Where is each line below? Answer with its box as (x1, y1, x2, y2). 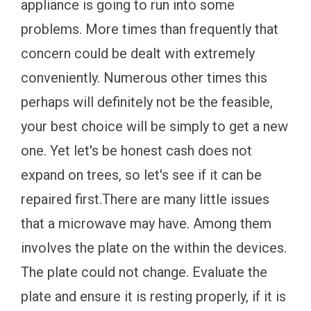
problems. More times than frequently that (21, 20, 278, 37)
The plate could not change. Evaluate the (21, 263, 267, 280)
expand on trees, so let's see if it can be (21, 166, 262, 183)
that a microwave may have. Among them (21, 215, 271, 232)
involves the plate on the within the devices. (21, 239, 287, 256)
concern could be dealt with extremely (21, 44, 255, 62)
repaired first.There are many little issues (21, 190, 269, 208)
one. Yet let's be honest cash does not (21, 142, 252, 159)
